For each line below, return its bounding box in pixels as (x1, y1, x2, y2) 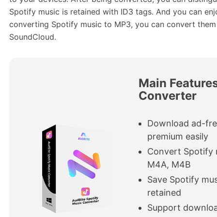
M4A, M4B (147, 159, 191, 170)
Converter (139, 89, 197, 103)
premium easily (147, 131, 209, 141)
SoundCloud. (9, 32, 56, 42)
